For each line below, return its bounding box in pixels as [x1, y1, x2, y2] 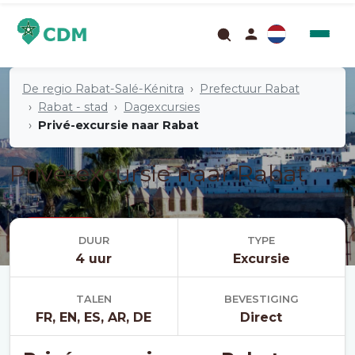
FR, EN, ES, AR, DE [36, 310, 152, 325]
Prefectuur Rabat [200, 82, 300, 96]
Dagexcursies [124, 100, 200, 114]
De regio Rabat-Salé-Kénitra [22, 82, 184, 96]
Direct [240, 310, 283, 325]
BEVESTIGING [223, 293, 299, 305]
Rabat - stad [38, 100, 108, 114]
